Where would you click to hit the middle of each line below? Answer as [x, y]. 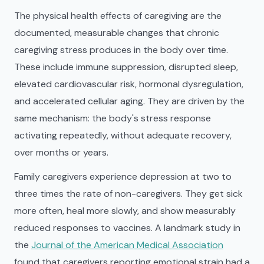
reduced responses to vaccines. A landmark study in [127, 228]
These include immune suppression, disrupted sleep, [126, 67]
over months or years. [61, 152]
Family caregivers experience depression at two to [123, 176]
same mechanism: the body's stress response [113, 118]
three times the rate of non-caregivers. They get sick [128, 194]
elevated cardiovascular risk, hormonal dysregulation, [129, 84]
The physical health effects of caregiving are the [118, 16]
